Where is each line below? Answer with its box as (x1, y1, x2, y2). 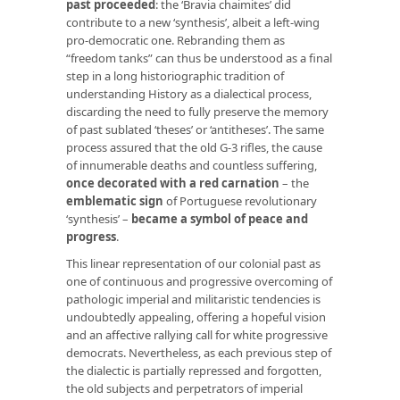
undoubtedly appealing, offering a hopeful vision (66, 308, 326, 325)
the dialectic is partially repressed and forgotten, (66, 362, 321, 379)
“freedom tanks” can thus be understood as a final (66, 49, 332, 66)
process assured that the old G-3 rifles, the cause (66, 138, 322, 155)
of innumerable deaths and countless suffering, (66, 156, 317, 173)
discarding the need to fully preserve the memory (66, 103, 329, 120)
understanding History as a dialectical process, (66, 85, 312, 102)
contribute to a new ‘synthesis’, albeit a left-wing (66, 13, 320, 30)
